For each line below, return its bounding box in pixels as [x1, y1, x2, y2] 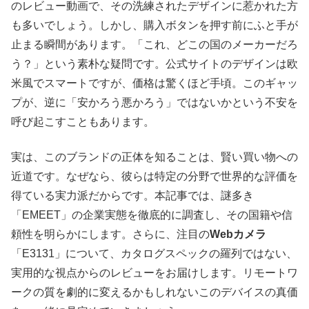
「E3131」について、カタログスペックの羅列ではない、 [11, 247, 297, 259]
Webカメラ [210, 228, 266, 240]
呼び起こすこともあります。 [11, 116, 154, 128]
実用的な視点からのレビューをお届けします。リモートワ [11, 266, 298, 279]
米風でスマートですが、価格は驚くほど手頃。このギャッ [11, 77, 298, 90]
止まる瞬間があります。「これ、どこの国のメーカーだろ [11, 39, 298, 51]
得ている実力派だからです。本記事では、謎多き [11, 189, 254, 201]
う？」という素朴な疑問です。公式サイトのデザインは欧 [11, 58, 298, 70]
